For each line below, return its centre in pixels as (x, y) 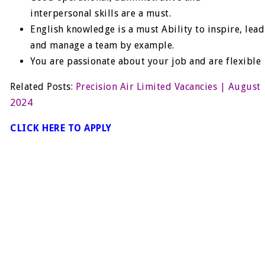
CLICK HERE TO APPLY (61, 128)
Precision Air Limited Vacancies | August (168, 87)
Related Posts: (43, 87)
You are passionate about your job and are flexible (146, 61)
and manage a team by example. (102, 45)
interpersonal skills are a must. (101, 13)
